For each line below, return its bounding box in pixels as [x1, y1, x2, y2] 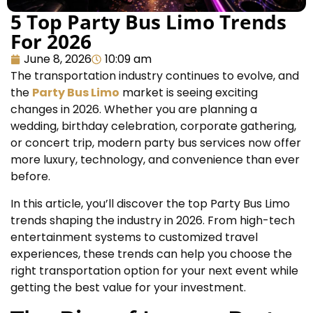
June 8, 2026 [24, 51, 92, 68]
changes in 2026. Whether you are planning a [10, 101, 257, 118]
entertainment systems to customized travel [10, 228, 258, 245]
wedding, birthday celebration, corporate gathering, [10, 118, 296, 135]
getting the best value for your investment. [10, 279, 246, 296]
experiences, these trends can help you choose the [10, 245, 292, 262]
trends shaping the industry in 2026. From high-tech [10, 212, 295, 228]
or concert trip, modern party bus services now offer [10, 135, 301, 152]
